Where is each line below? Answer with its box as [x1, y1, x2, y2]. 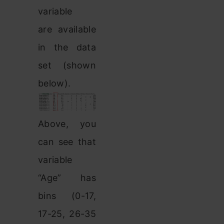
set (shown [38, 59, 96, 70]
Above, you [38, 118, 96, 129]
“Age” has [38, 172, 96, 183]
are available [38, 23, 96, 34]
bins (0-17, [38, 190, 96, 201]
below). [38, 77, 71, 88]
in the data [38, 41, 96, 52]
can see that [38, 136, 96, 147]
